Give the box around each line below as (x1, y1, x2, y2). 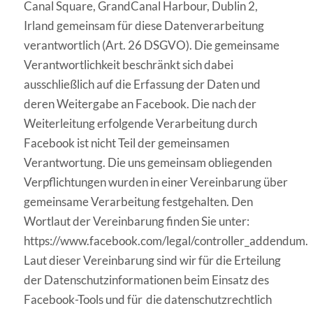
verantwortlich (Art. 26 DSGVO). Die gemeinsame (23, 38, 279, 53)
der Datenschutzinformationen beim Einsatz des (23, 272, 269, 288)
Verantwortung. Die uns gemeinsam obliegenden (23, 155, 272, 170)
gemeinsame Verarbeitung (23, 194, 160, 210)
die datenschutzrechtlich (145, 292, 272, 307)
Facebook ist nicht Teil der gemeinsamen (23, 136, 229, 151)
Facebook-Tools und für (23, 292, 144, 307)
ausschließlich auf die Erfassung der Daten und (23, 77, 261, 92)
